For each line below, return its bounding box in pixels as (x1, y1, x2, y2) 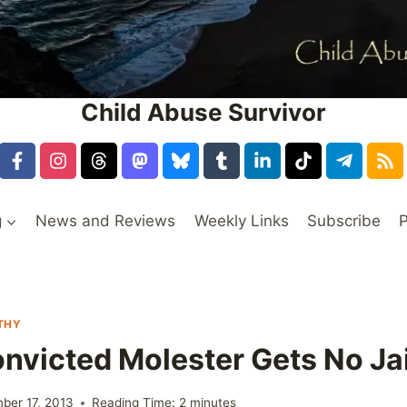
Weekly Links (194, 211, 289, 230)
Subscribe (307, 211, 382, 230)
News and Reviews (35, 211, 176, 230)
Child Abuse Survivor (81, 98, 326, 127)
